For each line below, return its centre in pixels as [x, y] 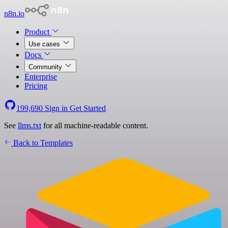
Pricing [36, 86]
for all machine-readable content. [95, 125]
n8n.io [14, 13]
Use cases [45, 44]
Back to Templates [42, 143]
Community [46, 67]
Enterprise [41, 77]
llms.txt [30, 125]
